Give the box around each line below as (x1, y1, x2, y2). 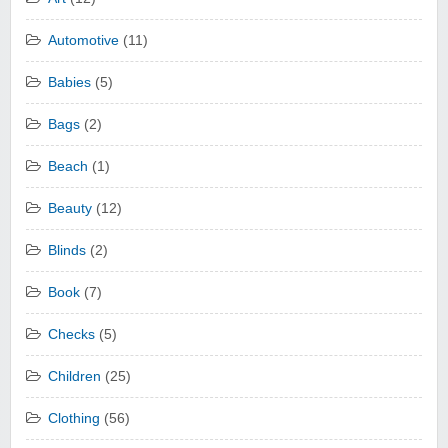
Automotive (48, 33, 119, 49)
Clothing (48, 411, 100, 427)
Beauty (48, 201, 92, 217)
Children (48, 369, 101, 385)
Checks (48, 327, 95, 343)
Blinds (48, 243, 86, 259)
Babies (48, 75, 91, 91)
